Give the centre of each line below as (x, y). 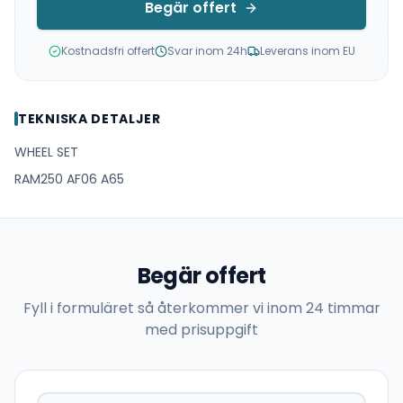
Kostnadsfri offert (107, 50)
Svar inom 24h (207, 50)
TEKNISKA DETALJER (90, 118)
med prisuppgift (201, 329)
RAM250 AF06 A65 (69, 179)
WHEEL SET (46, 152)
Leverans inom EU (307, 50)
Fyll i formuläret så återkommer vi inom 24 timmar (201, 308)
